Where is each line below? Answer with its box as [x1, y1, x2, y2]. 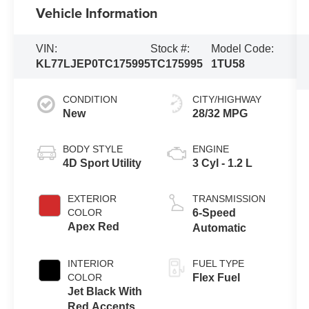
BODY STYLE [63, 143, 123, 154]
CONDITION [63, 93, 118, 105]
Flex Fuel [192, 271, 240, 283]
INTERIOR [68, 257, 114, 269]
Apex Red [68, 220, 120, 232]
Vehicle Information [36, 3, 159, 23]
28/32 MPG [192, 107, 248, 119]
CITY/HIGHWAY [192, 93, 261, 105]
